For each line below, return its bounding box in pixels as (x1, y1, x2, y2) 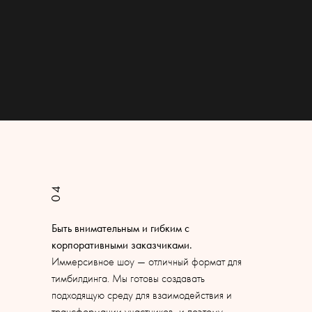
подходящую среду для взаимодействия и (52, 288, 232, 302)
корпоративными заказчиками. (52, 237, 192, 252)
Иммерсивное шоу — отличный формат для (52, 254, 242, 269)
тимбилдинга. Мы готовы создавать (52, 271, 205, 286)
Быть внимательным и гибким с (52, 221, 189, 235)
